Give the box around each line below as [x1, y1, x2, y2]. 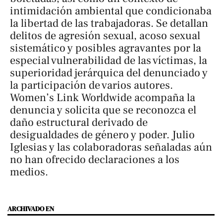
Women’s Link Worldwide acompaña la [10, 90, 195, 105]
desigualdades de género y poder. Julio [10, 127, 195, 142]
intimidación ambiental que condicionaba [10, 3, 212, 18]
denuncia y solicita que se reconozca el [10, 103, 196, 117]
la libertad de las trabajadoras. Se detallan [10, 16, 208, 30]
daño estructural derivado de [10, 115, 148, 129]
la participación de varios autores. [10, 78, 173, 92]
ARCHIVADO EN [7, 203, 54, 214]
